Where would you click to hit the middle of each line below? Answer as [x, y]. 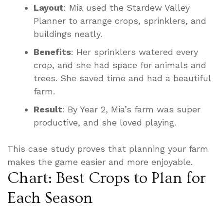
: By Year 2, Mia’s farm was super [131, 109]
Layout [49, 7]
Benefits [52, 52]
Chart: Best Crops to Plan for [107, 178]
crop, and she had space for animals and [120, 65]
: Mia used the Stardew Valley [127, 7]
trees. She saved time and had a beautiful [122, 78]
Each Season [50, 198]
